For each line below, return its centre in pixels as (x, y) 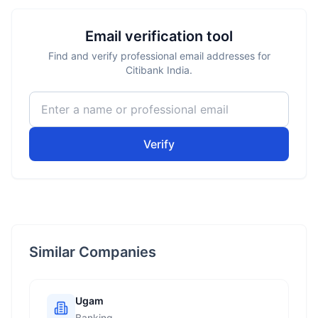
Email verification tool (159, 36)
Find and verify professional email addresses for (159, 56)
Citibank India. (159, 70)
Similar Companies (93, 252)
